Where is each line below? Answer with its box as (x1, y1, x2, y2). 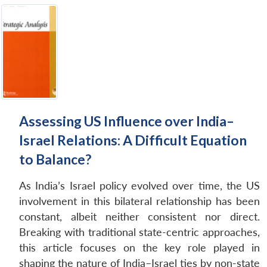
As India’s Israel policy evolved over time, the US (19, 179, 260, 192)
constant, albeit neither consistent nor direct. (19, 210, 260, 223)
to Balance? (19, 150, 91, 167)
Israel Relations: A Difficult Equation (19, 131, 247, 148)
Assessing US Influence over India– (19, 112, 234, 129)
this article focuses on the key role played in (19, 241, 260, 254)
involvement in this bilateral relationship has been (19, 194, 260, 207)
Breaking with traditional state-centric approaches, (19, 225, 260, 238)
